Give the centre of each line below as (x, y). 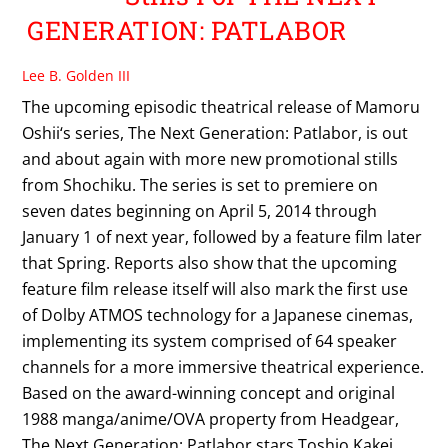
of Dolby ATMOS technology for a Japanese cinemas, (218, 314)
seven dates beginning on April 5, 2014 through (200, 210)
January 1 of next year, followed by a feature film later (222, 236)
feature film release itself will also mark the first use (215, 288)
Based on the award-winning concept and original (209, 392)
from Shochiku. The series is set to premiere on (200, 184)
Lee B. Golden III (76, 75)
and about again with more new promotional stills (210, 158)
